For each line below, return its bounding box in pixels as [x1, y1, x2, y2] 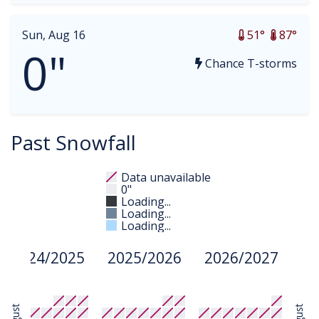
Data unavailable [121, 169, 211, 185]
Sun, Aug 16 [22, 27, 85, 43]
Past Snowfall [11, 129, 136, 156]
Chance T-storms [202, 56, 297, 71]
